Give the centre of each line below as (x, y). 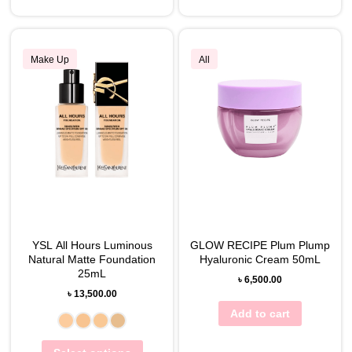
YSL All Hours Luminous (92, 245)
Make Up (50, 60)
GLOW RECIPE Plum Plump (260, 245)
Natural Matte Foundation (92, 259)
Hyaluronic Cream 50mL (260, 259)
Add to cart (260, 313)
